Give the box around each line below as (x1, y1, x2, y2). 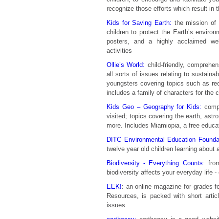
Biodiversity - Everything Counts (107, 159, 203, 167)
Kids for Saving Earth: (107, 19, 172, 26)
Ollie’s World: (107, 61, 145, 68)
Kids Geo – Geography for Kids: (107, 103, 202, 110)
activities (107, 47, 132, 54)
